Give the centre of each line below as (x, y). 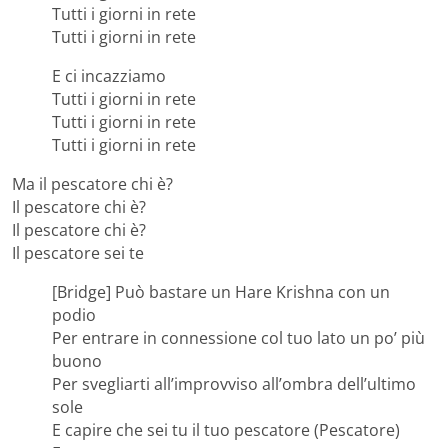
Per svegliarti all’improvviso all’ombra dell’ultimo (234, 384)
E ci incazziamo (109, 76)
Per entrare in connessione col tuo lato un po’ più (238, 338)
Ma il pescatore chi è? (92, 184)
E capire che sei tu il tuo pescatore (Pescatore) (226, 430)
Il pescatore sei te (78, 253)
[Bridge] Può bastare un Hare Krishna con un (221, 292)
